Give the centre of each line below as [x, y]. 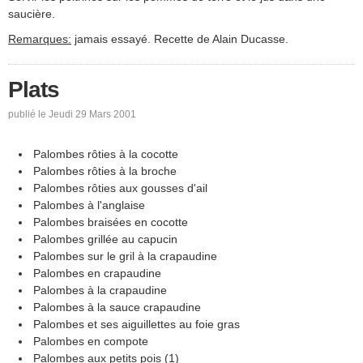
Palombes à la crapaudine [100, 290]
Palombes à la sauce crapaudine [117, 307]
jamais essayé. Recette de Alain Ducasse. [180, 39]
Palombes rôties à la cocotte [106, 154]
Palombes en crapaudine [97, 273]
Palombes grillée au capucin [105, 239]
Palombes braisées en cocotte [111, 222]
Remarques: [40, 39]
